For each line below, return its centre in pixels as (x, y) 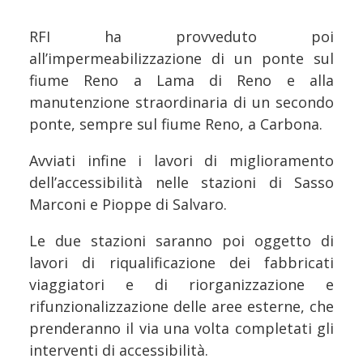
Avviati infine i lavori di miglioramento (181, 161)
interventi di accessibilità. (119, 350)
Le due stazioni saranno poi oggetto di (181, 241)
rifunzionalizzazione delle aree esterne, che (181, 307)
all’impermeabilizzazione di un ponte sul (181, 59)
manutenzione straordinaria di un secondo (181, 102)
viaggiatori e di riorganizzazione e (181, 285)
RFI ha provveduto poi (181, 37)
